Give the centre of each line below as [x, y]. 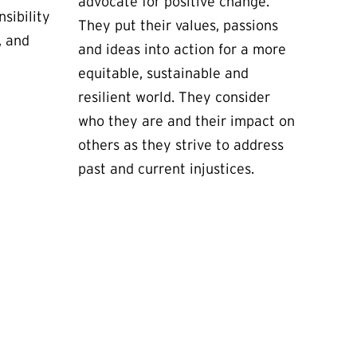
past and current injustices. [166, 169]
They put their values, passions [178, 25]
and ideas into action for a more [182, 49]
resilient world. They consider [174, 97]
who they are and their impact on [186, 121]
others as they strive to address [181, 145]
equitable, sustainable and [163, 73]
